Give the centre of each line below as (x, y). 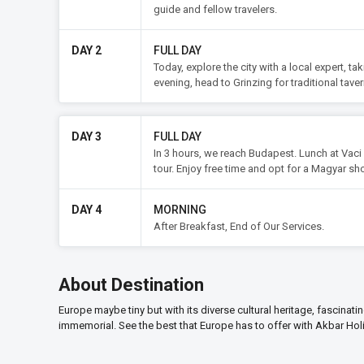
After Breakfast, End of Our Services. (239, 226)
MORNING (180, 210)
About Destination (131, 285)
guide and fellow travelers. (215, 9)
